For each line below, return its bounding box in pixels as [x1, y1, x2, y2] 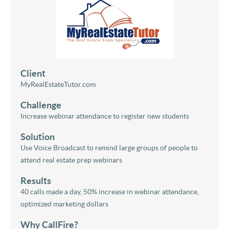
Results [20, 175, 51, 186]
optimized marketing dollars [20, 199, 108, 208]
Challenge [20, 99, 61, 110]
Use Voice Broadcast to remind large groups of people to [20, 143, 198, 152]
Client [20, 67, 45, 79]
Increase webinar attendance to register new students [20, 111, 189, 120]
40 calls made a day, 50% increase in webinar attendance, [20, 187, 199, 196]
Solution [20, 131, 55, 142]
